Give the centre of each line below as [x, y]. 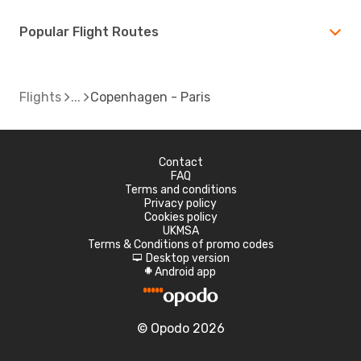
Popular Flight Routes [89, 31]
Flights [40, 97]
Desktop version [187, 258]
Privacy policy [180, 203]
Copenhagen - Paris [150, 97]
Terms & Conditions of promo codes [180, 244]
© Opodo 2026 [180, 328]
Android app [185, 272]
